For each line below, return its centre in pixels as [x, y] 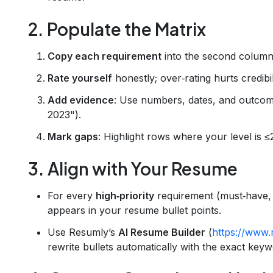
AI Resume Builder [162, 232]
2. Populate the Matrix [117, 29]
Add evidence [81, 100]
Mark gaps [73, 136]
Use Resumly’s [83, 232]
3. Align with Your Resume [133, 168]
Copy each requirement [105, 56]
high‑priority [125, 195]
